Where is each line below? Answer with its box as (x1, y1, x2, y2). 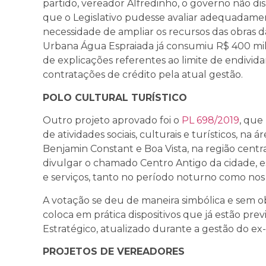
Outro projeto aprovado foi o (43, 115, 182, 126)
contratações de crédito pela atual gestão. (43, 69, 243, 81)
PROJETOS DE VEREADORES (43, 246, 185, 257)
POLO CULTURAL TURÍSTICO (43, 91, 187, 103)
